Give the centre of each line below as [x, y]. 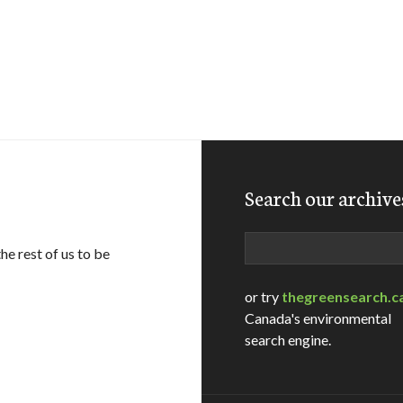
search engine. [288, 340]
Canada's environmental [318, 318]
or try [263, 296]
